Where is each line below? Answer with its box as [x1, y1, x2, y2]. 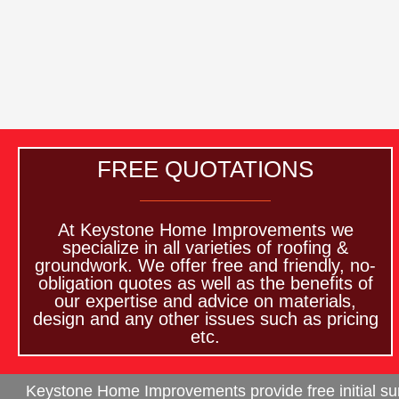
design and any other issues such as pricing [32, 309, 379, 330]
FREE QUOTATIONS [97, 156, 314, 183]
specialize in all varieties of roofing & [62, 238, 349, 258]
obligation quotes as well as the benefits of [37, 273, 373, 294]
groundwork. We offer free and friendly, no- [35, 256, 377, 276]
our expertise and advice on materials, [54, 291, 357, 312]
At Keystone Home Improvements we [57, 220, 354, 240]
